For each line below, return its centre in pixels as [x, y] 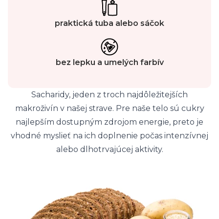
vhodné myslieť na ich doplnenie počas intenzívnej [109, 136]
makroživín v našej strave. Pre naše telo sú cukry [109, 108]
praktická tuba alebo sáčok [109, 23]
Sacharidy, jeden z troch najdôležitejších [109, 95]
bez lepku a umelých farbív [109, 62]
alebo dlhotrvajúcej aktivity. [109, 149]
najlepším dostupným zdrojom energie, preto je [109, 122]
